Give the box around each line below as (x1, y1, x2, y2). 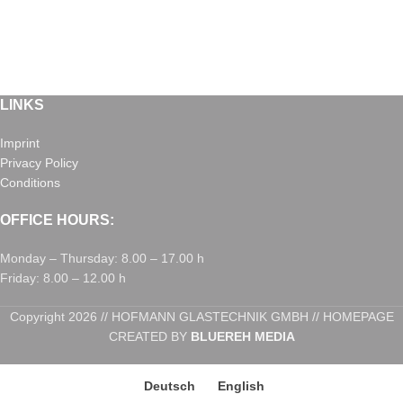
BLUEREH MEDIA (190, 328, 295, 344)
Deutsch (143, 378, 195, 393)
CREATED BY (108, 328, 191, 344)
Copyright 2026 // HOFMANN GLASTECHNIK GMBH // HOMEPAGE (9, 309, 394, 324)
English (218, 378, 265, 393)
